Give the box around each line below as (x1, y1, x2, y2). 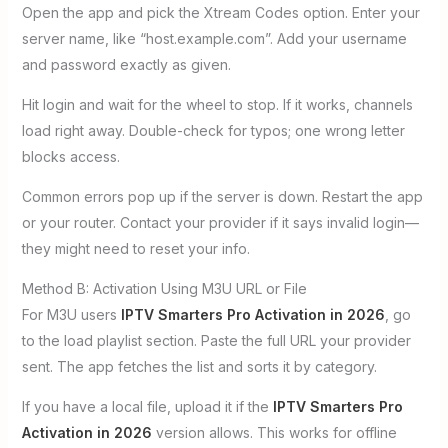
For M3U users (21, 306, 121, 324)
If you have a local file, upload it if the (21, 398, 273, 416)
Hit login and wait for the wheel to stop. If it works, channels (21, 96, 413, 114)
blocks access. (21, 148, 120, 166)
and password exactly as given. (21, 56, 231, 74)
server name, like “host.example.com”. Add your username (21, 30, 407, 48)
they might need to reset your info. (21, 240, 250, 258)
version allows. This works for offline (151, 424, 397, 442)
